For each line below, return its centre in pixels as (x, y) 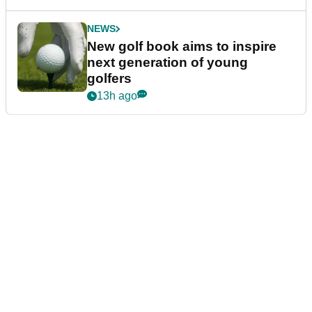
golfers (109, 79)
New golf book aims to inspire (182, 47)
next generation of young (167, 63)
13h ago (117, 96)
